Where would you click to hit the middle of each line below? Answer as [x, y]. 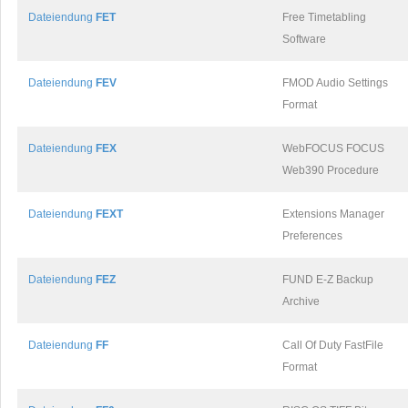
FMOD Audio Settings [335, 83]
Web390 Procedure [331, 170]
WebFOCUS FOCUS [333, 148]
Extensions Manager [333, 214]
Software [304, 39]
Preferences [312, 236]
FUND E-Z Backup [328, 280]
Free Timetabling [324, 17]
